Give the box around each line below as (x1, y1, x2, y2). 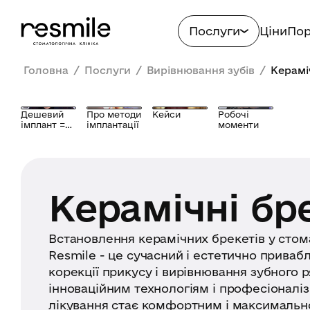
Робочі (218, 109, 249, 119)
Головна (24, 64, 69, 76)
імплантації (86, 120, 139, 129)
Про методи (86, 109, 141, 119)
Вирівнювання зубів (147, 64, 255, 76)
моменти (218, 120, 259, 129)
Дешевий (21, 109, 64, 119)
